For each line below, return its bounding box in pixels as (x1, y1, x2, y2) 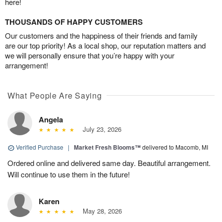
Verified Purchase (14, 143, 65, 152)
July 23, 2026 (78, 124, 121, 134)
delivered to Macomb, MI (142, 143, 208, 152)
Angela (39, 114, 63, 125)
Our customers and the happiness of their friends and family (5, 30, 198, 41)
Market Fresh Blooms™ (74, 143, 141, 152)
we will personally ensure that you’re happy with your (5, 50, 174, 61)
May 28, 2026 (78, 206, 122, 216)
